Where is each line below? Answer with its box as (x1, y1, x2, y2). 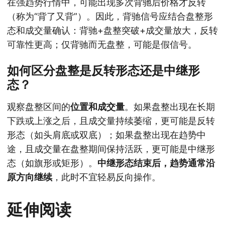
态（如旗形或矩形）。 (7, 157, 97, 168)
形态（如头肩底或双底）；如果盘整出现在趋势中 (7, 129, 206, 140)
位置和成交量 (70, 101, 125, 112)
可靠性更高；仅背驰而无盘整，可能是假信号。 (7, 39, 197, 50)
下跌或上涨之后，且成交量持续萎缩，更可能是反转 (7, 115, 215, 126)
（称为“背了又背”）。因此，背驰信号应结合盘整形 (7, 11, 213, 22)
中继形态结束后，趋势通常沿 (97, 157, 215, 168)
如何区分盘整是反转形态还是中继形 (7, 63, 200, 78)
